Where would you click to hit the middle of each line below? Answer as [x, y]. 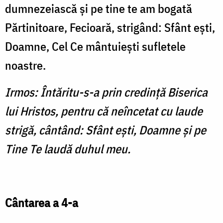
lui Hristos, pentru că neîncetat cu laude [104, 111]
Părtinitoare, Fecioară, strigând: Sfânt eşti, [110, 28]
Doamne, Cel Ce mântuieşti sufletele [95, 47]
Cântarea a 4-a [42, 203]
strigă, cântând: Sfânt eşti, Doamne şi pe [106, 130]
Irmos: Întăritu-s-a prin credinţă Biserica [106, 92]
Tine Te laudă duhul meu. [68, 149]
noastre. [25, 65]
